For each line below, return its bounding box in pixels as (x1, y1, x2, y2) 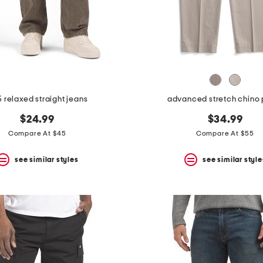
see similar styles (15, 156, 79, 163)
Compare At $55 (195, 130, 255, 137)
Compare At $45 (8, 130, 67, 137)
